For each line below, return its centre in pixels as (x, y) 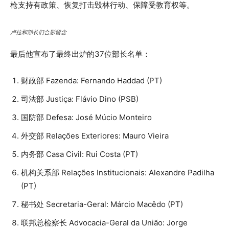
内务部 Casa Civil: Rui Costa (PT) (79, 154)
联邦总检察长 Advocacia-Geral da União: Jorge (104, 222)
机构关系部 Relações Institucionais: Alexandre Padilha (118, 172)
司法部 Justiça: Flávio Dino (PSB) (80, 99)
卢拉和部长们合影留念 (38, 32)
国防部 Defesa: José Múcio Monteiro (86, 117)
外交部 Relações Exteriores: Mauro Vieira (95, 135)
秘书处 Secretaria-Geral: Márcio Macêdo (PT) (102, 204)
